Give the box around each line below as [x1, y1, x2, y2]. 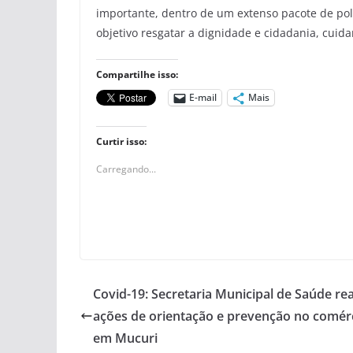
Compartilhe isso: [96, 67, 178, 81]
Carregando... [96, 162, 156, 176]
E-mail [189, 91, 217, 105]
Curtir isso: [96, 134, 147, 148]
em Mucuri [93, 329, 158, 347]
